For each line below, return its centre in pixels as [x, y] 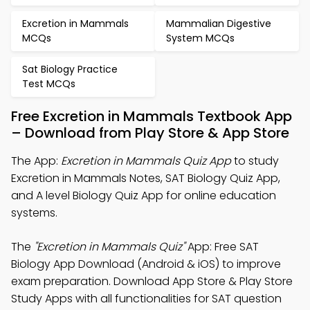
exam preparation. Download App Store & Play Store [152, 281]
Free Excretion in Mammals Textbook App [152, 116]
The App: [36, 161]
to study [255, 161]
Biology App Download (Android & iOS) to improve [146, 264]
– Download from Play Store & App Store [150, 133]
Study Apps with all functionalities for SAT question [146, 299]
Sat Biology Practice [70, 69]
